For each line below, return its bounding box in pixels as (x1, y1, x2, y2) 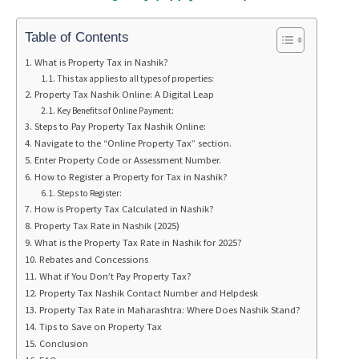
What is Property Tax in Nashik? (34, 55, 168, 68)
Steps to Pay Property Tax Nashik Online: (34, 119, 206, 132)
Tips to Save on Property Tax (38, 320, 162, 333)
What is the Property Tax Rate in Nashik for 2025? (34, 236, 242, 248)
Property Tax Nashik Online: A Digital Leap (34, 87, 214, 100)
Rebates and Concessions (38, 252, 148, 265)
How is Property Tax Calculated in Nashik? (34, 202, 214, 215)
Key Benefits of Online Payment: (57, 104, 175, 116)
